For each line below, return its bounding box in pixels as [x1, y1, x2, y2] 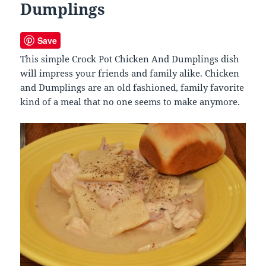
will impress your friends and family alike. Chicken [20, 67, 240, 80]
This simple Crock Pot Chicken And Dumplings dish [20, 53, 240, 65]
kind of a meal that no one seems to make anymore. [20, 96, 240, 108]
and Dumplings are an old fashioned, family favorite [20, 81, 245, 94]
